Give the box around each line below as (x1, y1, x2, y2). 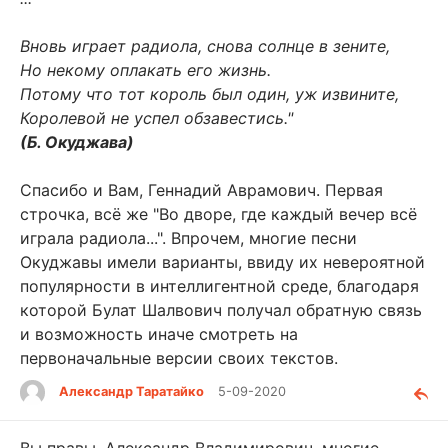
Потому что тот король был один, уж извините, (20, 84, 399, 105)
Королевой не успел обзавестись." (20, 108, 293, 129)
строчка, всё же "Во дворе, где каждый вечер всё (20, 204, 417, 225)
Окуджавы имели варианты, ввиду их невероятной (20, 252, 425, 273)
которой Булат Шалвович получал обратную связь (20, 300, 422, 321)
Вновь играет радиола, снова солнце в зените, (20, 36, 390, 57)
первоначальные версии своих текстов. (20, 348, 338, 369)
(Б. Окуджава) (20, 132, 134, 153)
